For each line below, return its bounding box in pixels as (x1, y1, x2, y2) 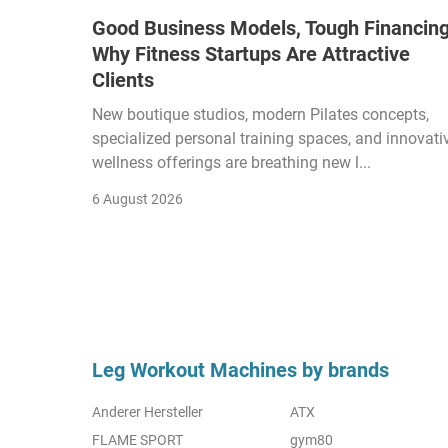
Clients (92, 67, 154, 92)
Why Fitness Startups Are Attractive (92, 41, 410, 66)
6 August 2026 (92, 190, 183, 207)
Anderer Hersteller (92, 403, 203, 420)
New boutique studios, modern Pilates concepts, (92, 104, 429, 124)
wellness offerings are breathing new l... (92, 152, 371, 172)
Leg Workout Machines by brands (92, 357, 389, 382)
